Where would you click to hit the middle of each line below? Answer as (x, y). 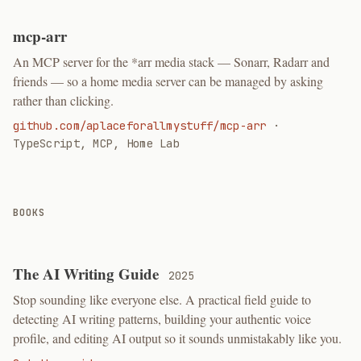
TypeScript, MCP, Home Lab (96, 143)
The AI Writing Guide (88, 274)
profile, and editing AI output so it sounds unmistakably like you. (177, 338)
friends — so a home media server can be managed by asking (168, 81)
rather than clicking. (63, 100)
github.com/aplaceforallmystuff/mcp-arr (140, 126)
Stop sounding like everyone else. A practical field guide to (162, 299)
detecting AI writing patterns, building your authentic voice (162, 319)
